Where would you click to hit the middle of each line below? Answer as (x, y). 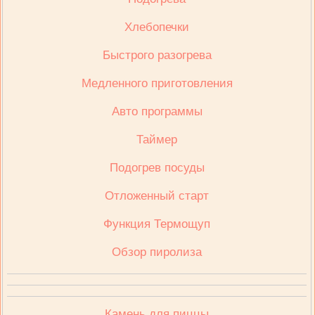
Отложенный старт (157, 196)
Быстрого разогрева (157, 55)
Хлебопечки (157, 27)
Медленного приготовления (157, 83)
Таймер (157, 140)
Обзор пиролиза (157, 252)
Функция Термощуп (157, 224)
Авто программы (157, 111)
